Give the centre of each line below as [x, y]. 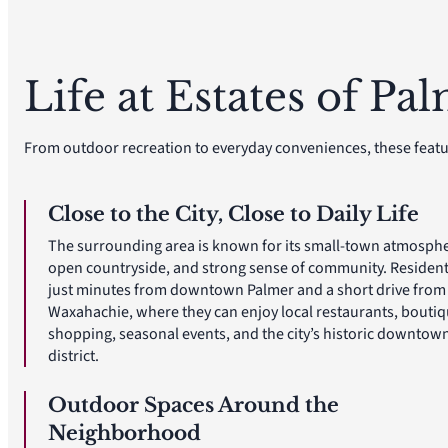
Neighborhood [124, 433]
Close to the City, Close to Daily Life [233, 214]
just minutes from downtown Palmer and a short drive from [247, 290]
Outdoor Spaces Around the [193, 405]
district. [73, 356]
